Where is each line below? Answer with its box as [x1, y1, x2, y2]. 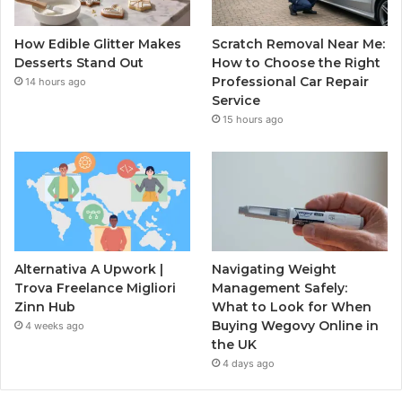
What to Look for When [212, 298, 372, 315]
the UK [212, 336, 258, 353]
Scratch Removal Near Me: [212, 36, 386, 53]
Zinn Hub [14, 298, 75, 315]
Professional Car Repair [212, 74, 370, 91]
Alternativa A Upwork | [14, 260, 163, 277]
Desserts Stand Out [14, 55, 144, 72]
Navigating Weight [212, 260, 337, 277]
